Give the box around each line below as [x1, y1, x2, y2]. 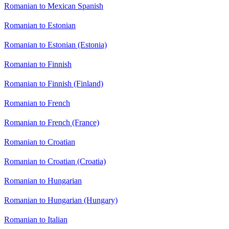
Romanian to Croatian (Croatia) [4, 157, 106, 166]
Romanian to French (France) [4, 118, 99, 127]
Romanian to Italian [4, 215, 67, 224]
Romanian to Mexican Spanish [4, 2, 103, 11]
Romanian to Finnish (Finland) [4, 79, 103, 88]
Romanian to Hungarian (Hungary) [4, 196, 118, 205]
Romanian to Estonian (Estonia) [4, 40, 107, 50]
